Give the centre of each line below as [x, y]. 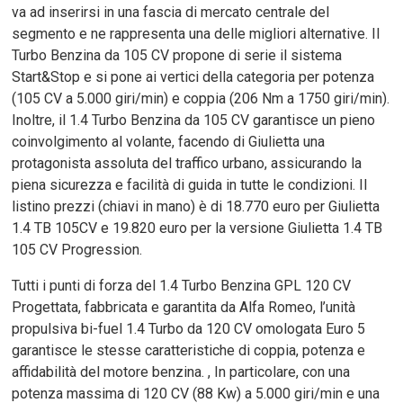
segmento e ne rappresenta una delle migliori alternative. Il [196, 33]
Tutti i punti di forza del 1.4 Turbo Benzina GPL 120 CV [182, 285]
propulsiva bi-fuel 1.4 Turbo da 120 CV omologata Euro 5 [189, 328]
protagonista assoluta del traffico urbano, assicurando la [187, 163]
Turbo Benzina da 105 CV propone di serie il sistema [177, 55]
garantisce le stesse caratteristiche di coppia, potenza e [189, 350]
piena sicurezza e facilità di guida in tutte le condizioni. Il [190, 184]
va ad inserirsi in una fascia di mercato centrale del [171, 12]
